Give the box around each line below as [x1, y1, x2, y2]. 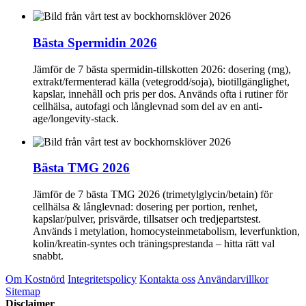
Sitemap [5, 286, 40, 297]
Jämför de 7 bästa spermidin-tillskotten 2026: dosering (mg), [33, 63, 291, 75]
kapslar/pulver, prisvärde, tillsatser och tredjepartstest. [33, 213, 261, 225]
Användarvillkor [197, 273, 268, 285]
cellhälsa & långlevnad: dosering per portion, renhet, [33, 201, 258, 212]
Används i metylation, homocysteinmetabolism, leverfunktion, [33, 225, 300, 237]
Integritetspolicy [68, 273, 137, 285]
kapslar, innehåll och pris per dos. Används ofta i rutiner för [33, 87, 288, 100]
